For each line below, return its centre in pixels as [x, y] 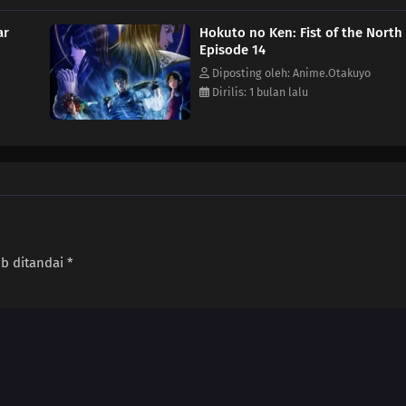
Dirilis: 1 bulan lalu [258, 92]
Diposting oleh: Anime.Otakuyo [290, 72]
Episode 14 [232, 49]
